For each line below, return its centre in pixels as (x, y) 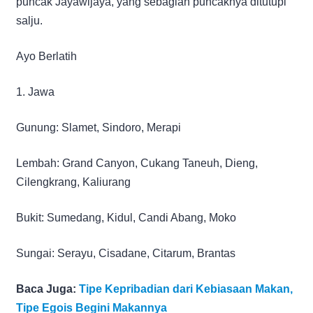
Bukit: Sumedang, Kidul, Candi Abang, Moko (126, 217)
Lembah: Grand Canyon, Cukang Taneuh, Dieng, (137, 163)
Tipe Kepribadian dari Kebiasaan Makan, (186, 289)
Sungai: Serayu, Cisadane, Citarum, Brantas (126, 253)
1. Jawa (35, 92)
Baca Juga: (48, 289)
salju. (29, 20)
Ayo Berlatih (46, 56)
